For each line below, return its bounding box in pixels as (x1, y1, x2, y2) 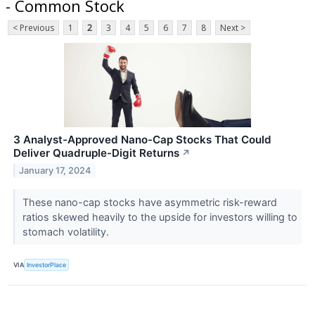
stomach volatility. (22, 226, 112, 238)
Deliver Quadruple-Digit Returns (13, 146, 179, 160)
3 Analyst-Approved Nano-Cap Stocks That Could (13, 133, 271, 147)
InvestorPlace (27, 260, 67, 269)
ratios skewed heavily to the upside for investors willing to (22, 211, 297, 224)
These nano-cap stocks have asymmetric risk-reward (22, 196, 277, 209)
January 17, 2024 (19, 165, 91, 176)
